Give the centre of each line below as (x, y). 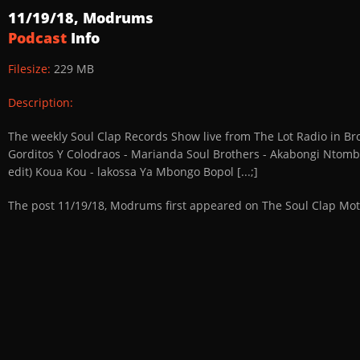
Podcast (37, 38)
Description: (41, 102)
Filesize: (31, 69)
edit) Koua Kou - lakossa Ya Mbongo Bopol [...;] (133, 172)
